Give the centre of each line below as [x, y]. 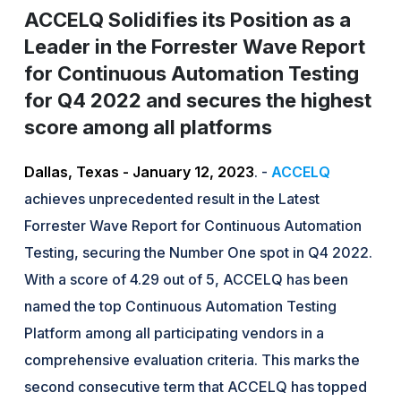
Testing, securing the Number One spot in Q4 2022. [199, 252]
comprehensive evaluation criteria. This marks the [192, 359]
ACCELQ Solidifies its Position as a [187, 19]
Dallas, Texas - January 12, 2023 [140, 171]
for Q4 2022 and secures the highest [197, 100]
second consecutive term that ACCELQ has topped [196, 386]
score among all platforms [148, 127]
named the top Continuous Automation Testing [181, 306]
